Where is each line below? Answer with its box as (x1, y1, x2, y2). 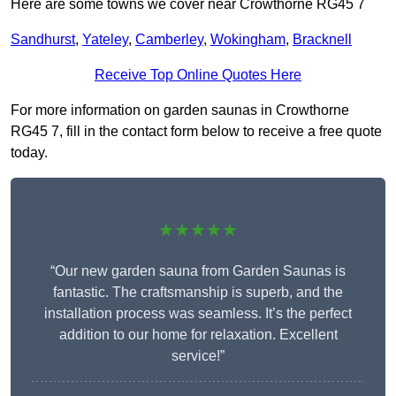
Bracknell (293, 32, 352, 48)
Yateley (82, 32, 128, 48)
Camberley (135, 32, 203, 48)
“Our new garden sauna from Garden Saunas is (50, 263, 346, 279)
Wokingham (210, 32, 286, 48)
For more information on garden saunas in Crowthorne (11, 103, 349, 118)
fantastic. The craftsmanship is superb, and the (53, 285, 343, 301)
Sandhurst (11, 32, 75, 48)
